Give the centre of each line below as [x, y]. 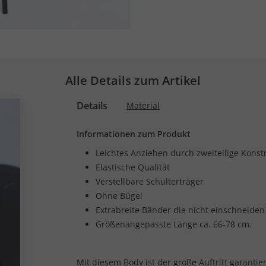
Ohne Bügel [119, 196]
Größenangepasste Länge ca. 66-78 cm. [174, 224]
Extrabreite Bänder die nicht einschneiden [180, 210]
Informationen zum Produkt [134, 134]
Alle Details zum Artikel [133, 80]
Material [143, 105]
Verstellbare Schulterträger [150, 181]
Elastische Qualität [133, 167]
